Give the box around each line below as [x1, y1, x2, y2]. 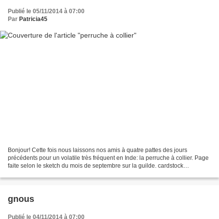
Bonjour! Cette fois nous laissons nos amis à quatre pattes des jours [8, 146, 187, 153]
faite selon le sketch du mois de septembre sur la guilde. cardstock [8, 162, 183, 169]
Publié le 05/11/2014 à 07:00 [8, 8, 85, 15]
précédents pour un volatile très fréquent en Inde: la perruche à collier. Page [8, 154, 209, 161]
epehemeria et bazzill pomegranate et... [8, 170, 113, 177]
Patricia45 [19, 16, 47, 23]
